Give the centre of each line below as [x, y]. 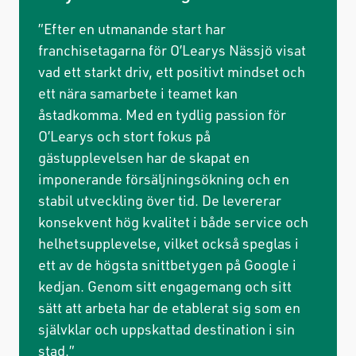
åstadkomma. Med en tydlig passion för [162, 114]
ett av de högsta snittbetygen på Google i [167, 264]
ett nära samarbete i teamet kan [138, 93]
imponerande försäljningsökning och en [164, 178]
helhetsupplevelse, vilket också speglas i [168, 243]
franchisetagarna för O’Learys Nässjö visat [172, 50]
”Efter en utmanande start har [132, 28]
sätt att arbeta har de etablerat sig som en [169, 307]
